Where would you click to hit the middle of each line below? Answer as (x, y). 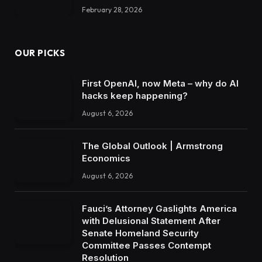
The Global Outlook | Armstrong (152, 146)
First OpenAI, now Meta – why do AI (160, 84)
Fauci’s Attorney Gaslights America (159, 208)
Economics (106, 158)
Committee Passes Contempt (146, 245)
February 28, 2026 (112, 9)
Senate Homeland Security (140, 233)
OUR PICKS (40, 53)
